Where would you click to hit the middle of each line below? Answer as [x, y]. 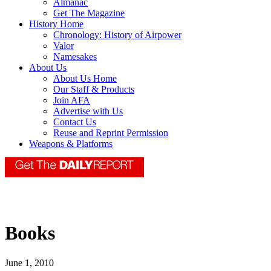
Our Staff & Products [94, 90]
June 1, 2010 [29, 263]
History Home [56, 24]
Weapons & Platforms [71, 144]
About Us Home [85, 79]
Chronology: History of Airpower [117, 35]
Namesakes [75, 57]
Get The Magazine [89, 13]
